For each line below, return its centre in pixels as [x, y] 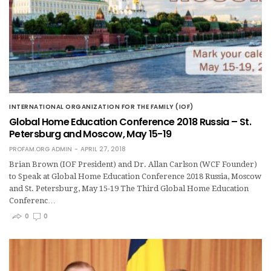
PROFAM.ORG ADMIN [41, 149]
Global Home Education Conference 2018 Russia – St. [130, 122]
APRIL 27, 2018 [103, 149]
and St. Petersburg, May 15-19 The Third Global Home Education [129, 189]
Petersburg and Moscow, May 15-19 [90, 134]
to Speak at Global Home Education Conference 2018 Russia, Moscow [135, 177]
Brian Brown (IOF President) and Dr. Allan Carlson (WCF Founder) [133, 165]
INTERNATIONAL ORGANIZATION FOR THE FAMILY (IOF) [101, 107]
